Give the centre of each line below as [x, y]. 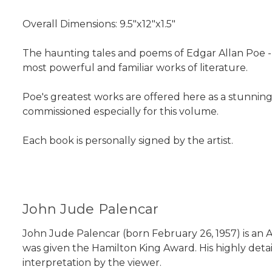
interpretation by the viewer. [92, 262]
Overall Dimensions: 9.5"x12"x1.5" [99, 24]
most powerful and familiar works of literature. [135, 67]
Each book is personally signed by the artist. [128, 140]
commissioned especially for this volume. [121, 111]
